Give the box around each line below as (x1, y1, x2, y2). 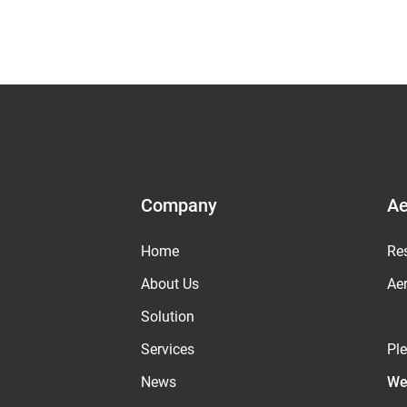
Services (141, 341, 194, 359)
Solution (141, 308, 194, 326)
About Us (141, 275, 199, 293)
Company (141, 194, 217, 217)
